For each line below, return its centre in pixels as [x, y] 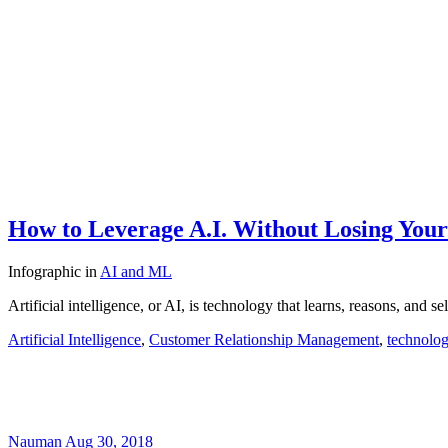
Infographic [44, 272]
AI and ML [136, 272]
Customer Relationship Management [264, 340]
